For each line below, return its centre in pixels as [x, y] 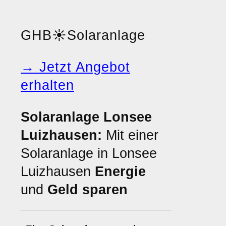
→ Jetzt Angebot [75, 67]
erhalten [47, 85]
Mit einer [130, 135]
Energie [120, 172]
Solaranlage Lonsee [86, 117]
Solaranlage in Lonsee [89, 153]
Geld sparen [88, 190]
